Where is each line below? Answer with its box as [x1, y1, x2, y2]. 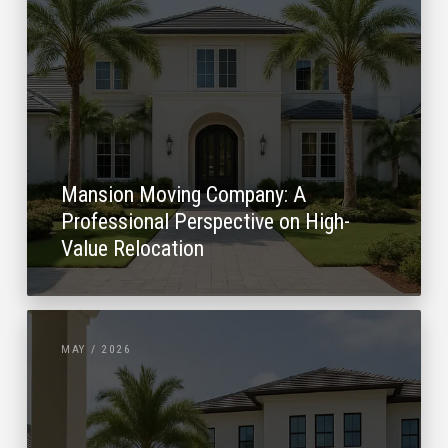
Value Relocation [61, 235, 205, 261]
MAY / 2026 [61, 343, 132, 357]
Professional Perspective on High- [61, 208, 351, 234]
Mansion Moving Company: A [61, 181, 307, 207]
